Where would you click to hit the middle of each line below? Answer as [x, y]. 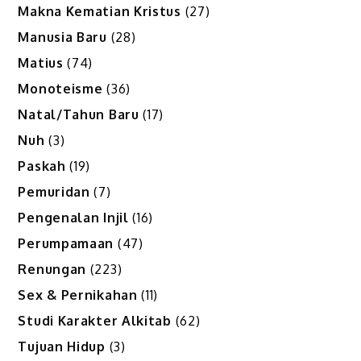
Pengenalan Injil [73, 217]
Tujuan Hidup [62, 346]
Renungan [52, 269]
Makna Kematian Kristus [100, 11]
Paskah [42, 166]
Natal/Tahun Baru [79, 114]
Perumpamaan [66, 243]
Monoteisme [60, 88]
